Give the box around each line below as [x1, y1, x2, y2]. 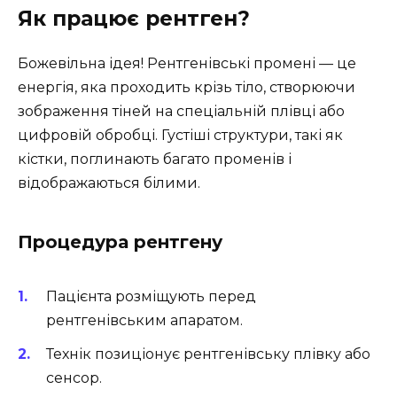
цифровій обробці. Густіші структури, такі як [18, 126, 343, 144]
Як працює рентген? [18, 5, 250, 31]
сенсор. [46, 370, 102, 387]
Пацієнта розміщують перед [46, 287, 256, 305]
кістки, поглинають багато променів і [18, 150, 292, 167]
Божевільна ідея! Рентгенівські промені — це [18, 54, 356, 72]
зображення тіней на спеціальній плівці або [18, 102, 345, 120]
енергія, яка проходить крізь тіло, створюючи [18, 78, 355, 96]
